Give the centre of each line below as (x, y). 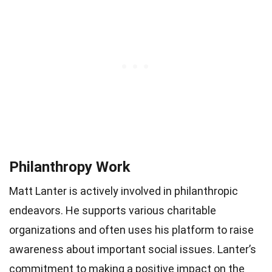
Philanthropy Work (70, 167)
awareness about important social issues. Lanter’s (133, 249)
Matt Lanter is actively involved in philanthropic (124, 191)
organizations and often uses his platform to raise (131, 229)
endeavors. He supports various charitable (113, 210)
